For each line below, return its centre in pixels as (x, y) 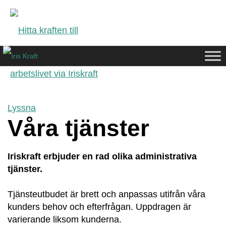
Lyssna (22, 108)
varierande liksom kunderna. (65, 219)
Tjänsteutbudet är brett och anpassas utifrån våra (106, 194)
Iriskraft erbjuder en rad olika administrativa (102, 156)
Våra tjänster (78, 128)
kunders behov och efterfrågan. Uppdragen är (99, 207)
